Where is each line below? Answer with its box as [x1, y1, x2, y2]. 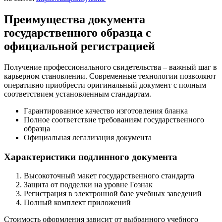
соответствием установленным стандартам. [4, 89, 151, 98]
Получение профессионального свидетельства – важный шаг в [4, 62, 217, 71]
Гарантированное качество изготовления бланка [24, 106, 188, 115]
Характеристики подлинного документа [4, 151, 177, 162]
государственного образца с [4, 26, 151, 40]
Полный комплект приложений [24, 198, 131, 207]
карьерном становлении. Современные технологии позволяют [4, 71, 216, 80]
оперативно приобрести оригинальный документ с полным [4, 80, 206, 89]
